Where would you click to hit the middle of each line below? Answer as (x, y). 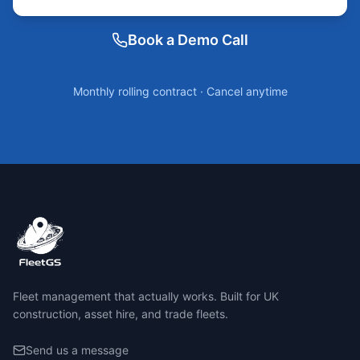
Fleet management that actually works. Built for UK (146, 296)
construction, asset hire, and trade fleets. (121, 314)
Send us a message (77, 350)
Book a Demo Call (188, 40)
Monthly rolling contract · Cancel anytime (180, 91)
